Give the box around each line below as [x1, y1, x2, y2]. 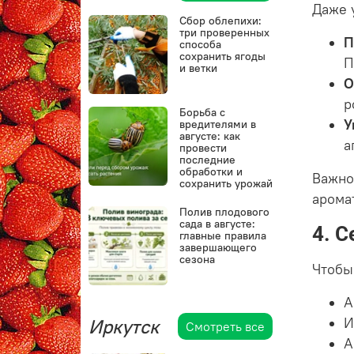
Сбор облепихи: [179, 13, 262, 28]
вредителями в [179, 117, 257, 132]
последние [179, 153, 236, 168]
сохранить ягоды [179, 49, 266, 64]
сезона [179, 252, 216, 267]
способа [179, 37, 222, 52]
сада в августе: [179, 217, 256, 232]
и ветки [179, 61, 218, 76]
